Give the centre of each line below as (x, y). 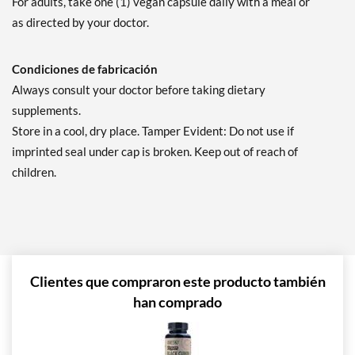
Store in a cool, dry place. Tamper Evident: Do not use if (153, 131)
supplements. (46, 111)
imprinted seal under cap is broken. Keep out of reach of (155, 152)
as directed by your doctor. (80, 23)
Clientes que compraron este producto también (177, 282)
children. (34, 172)
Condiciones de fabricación (85, 69)
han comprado (177, 302)
